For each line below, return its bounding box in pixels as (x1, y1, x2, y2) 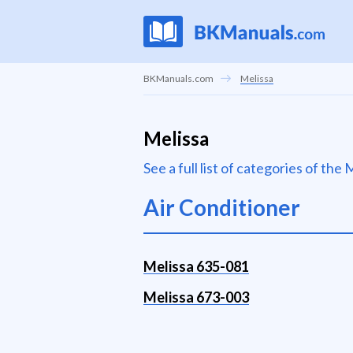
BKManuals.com (143, 72, 214, 84)
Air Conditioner (143, 194, 300, 221)
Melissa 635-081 (143, 258, 249, 275)
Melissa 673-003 (143, 288, 249, 306)
